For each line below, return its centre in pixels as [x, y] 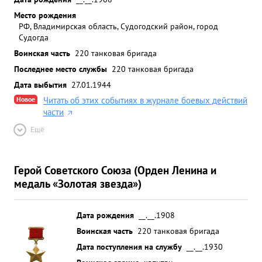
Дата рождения [105, 215]
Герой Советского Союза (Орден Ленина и [115, 170]
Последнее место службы [61, 69]
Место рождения [45, 15]
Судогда [34, 37]
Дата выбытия [40, 85]
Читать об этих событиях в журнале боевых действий [145, 100]
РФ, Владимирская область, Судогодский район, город [118, 26]
